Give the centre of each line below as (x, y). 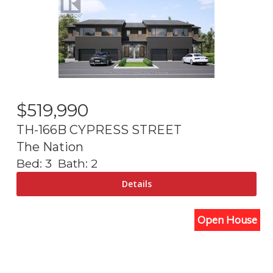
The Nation (50, 147)
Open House (227, 220)
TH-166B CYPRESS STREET (99, 130)
